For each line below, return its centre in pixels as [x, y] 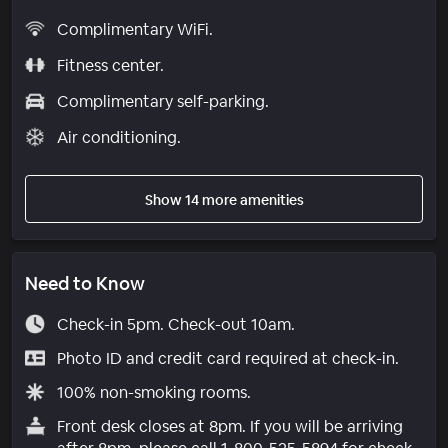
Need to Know [85, 283]
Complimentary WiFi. [134, 29]
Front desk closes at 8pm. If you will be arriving [229, 426]
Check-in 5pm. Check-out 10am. [175, 324]
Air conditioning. [118, 137]
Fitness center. [110, 65]
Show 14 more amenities [224, 199]
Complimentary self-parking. [162, 101]
